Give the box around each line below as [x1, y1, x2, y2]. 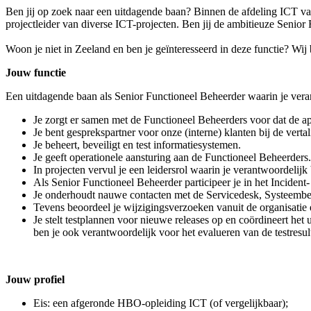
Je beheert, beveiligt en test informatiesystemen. [33, 139, 241, 151]
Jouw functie [6, 67, 66, 78]
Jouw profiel [6, 274, 65, 285]
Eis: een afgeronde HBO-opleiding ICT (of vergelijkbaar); [33, 297, 288, 309]
